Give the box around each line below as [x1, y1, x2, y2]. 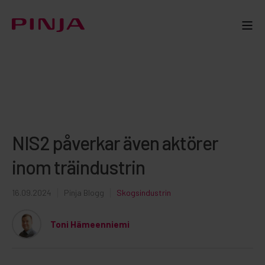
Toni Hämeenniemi [50, 218, 130, 230]
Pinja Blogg [64, 188, 104, 198]
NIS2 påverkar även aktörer [12, 131, 218, 154]
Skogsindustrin [117, 188, 171, 198]
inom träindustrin [12, 156, 145, 178]
